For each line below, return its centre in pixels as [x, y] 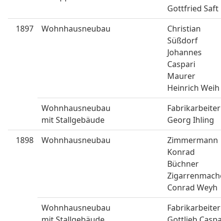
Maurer [181, 76]
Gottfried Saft [193, 8]
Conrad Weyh [192, 187]
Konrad [181, 152]
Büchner [183, 164]
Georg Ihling [192, 120]
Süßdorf [183, 40]
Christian [184, 29]
